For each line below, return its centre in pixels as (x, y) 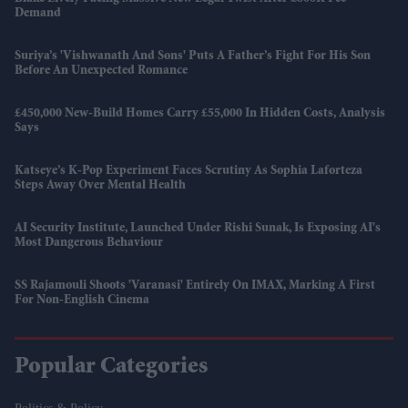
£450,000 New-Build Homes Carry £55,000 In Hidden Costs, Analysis (200, 113)
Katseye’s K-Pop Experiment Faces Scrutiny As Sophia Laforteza (189, 171)
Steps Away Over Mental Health (100, 185)
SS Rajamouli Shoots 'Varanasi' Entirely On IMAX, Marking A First (195, 286)
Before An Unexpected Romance (101, 71)
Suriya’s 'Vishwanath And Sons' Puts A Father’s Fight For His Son (193, 56)
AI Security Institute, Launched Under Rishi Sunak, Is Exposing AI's (198, 228)
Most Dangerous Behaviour (89, 243)
